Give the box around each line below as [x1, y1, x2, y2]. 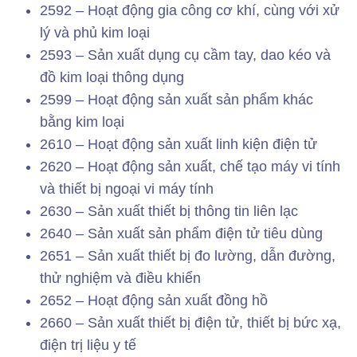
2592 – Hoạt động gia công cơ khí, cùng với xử [40, 2, 339, 19]
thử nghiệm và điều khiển [40, 270, 201, 287]
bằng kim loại [40, 114, 124, 131]
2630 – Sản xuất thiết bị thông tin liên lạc [40, 203, 298, 220]
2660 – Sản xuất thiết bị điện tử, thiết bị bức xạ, [40, 315, 341, 331]
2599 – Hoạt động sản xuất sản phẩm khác [40, 92, 313, 108]
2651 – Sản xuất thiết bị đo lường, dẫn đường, [40, 248, 335, 265]
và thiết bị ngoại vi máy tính [40, 181, 214, 198]
